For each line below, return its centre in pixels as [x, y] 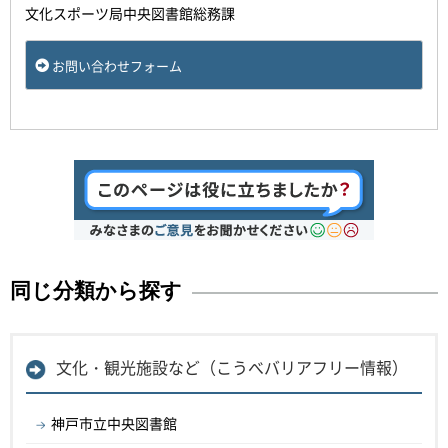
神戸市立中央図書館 [114, 423]
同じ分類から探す [96, 291]
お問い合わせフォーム [117, 65]
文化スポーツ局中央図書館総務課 [130, 13]
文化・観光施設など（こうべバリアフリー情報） [232, 367]
